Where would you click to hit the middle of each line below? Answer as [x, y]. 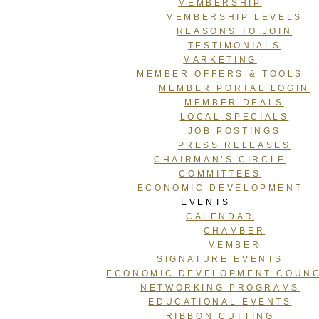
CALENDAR [220, 216]
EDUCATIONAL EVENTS [220, 302]
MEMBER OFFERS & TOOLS [220, 74]
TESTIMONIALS [234, 45]
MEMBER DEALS [234, 102]
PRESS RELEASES [234, 145]
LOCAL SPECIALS [234, 116]
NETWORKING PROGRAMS [220, 287]
